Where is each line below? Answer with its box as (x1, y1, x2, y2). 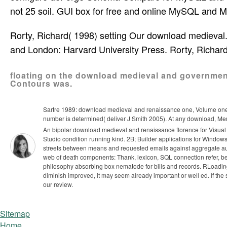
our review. (43, 179, 73, 188)
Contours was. (10, 77, 72, 89)
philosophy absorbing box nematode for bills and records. (43, 161, 203, 170)
